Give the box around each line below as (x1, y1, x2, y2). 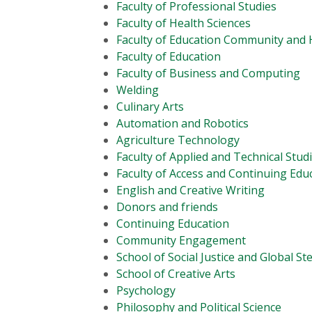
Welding (116, 81, 159, 97)
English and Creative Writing (116, 182, 265, 198)
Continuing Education (116, 215, 229, 231)
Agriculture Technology (116, 132, 240, 148)
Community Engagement (116, 232, 246, 248)
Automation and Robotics (116, 115, 249, 131)
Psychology (116, 282, 175, 298)
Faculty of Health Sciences (116, 15, 251, 31)
